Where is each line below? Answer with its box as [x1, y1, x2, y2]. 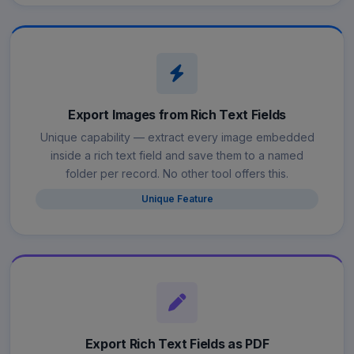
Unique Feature [141, 192, 213, 205]
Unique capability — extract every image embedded [40, 130, 314, 144]
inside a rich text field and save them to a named [51, 148, 303, 162]
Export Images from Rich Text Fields [68, 107, 286, 123]
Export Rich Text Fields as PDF [85, 335, 269, 352]
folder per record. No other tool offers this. [66, 166, 288, 180]
